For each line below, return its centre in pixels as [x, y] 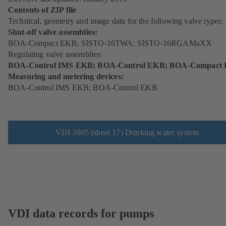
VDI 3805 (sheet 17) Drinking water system [127, 132]
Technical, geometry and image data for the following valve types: [116, 21]
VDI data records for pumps [81, 214]
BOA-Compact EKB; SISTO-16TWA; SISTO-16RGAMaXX [110, 43]
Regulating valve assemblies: [55, 54]
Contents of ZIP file [42, 10]
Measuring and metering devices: [66, 77]
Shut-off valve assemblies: [53, 32]
